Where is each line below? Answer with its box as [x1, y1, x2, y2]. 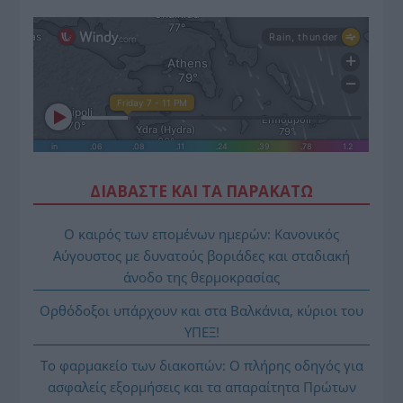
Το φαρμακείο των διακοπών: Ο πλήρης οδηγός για [40, 355, 363, 374]
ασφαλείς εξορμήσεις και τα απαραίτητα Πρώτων [47, 377, 356, 396]
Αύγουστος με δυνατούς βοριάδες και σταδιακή [53, 246, 350, 264]
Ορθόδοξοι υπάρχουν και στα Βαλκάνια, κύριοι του [40, 300, 363, 319]
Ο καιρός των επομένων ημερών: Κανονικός [64, 224, 339, 243]
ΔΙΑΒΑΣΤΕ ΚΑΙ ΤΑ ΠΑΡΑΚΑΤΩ [90, 180, 313, 201]
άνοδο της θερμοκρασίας [123, 267, 280, 286]
